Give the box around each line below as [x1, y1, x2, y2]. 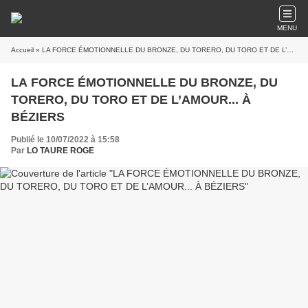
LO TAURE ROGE [27, 146, 94, 155]
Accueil [11, 46, 34, 54]
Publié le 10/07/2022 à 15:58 [11, 135, 120, 144]
